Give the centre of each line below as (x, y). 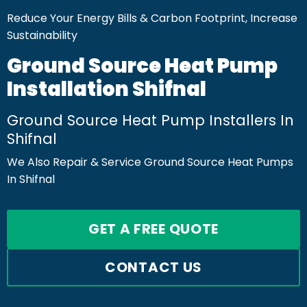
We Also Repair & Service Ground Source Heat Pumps (150, 162)
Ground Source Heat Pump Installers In (150, 120)
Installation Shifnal (107, 89)
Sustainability (42, 35)
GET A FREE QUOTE (153, 229)
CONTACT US (153, 267)
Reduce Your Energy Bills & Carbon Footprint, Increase (152, 18)
